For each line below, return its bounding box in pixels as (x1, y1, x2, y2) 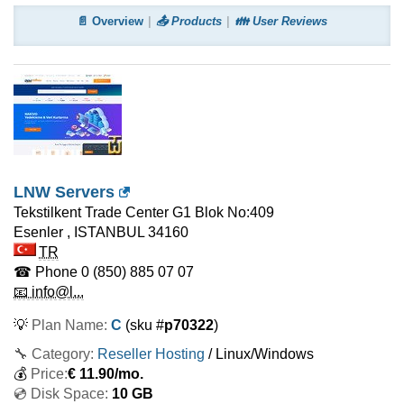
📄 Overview (77, 14, 143, 28)
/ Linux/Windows (205, 346, 314, 362)
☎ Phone (14, 264, 78, 280)
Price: (31, 366, 68, 381)
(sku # (122, 317, 164, 333)
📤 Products (156, 14, 222, 28)
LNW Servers (14, 183, 115, 201)
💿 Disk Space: (14, 386, 108, 401)
